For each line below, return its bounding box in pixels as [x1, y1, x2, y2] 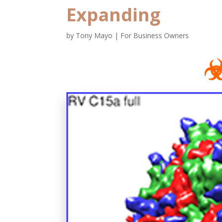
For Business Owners [120, 31, 189, 40]
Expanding [66, 2, 161, 27]
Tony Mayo [76, 31, 113, 40]
